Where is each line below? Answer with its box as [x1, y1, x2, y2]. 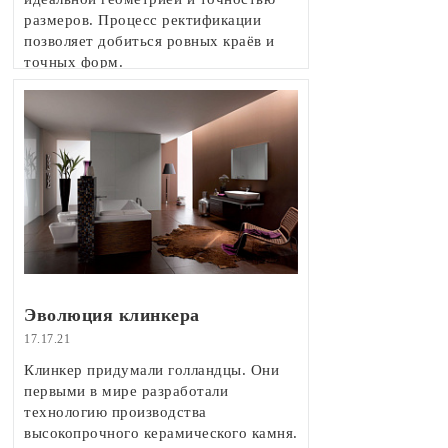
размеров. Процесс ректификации [24, 12, 261, 29]
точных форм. [24, 54, 123, 71]
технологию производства [24, 404, 207, 421]
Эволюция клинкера [24, 305, 200, 326]
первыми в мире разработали [24, 383, 228, 400]
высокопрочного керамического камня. [24, 425, 298, 442]
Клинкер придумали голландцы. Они [24, 362, 279, 379]
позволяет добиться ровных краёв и [24, 33, 275, 50]
